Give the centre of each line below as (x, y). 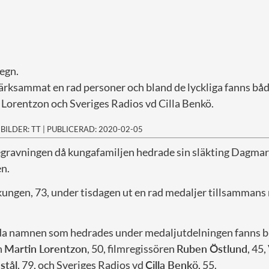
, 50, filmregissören (132, 248)
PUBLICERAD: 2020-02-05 (95, 129)
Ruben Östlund (212, 248)
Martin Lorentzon (46, 248)
